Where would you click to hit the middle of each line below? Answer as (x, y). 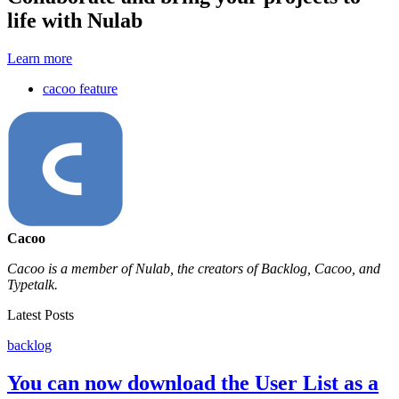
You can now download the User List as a (193, 383)
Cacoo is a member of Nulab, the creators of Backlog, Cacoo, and (194, 269)
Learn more (40, 59)
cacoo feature (80, 89)
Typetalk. (33, 285)
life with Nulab (75, 21)
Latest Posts (41, 315)
